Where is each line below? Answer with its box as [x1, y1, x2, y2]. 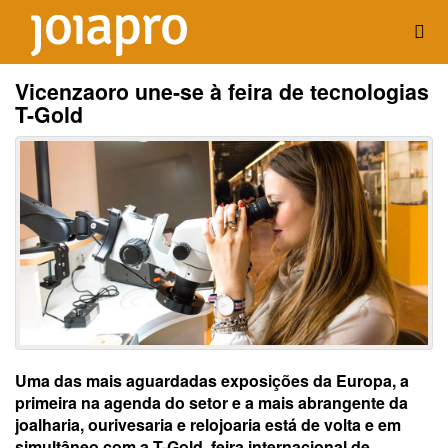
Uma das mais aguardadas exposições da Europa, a [15, 369, 409, 392]
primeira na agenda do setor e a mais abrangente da [15, 391, 408, 414]
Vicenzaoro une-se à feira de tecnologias [15, 76, 429, 107]
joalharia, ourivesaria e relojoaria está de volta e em [15, 413, 401, 436]
